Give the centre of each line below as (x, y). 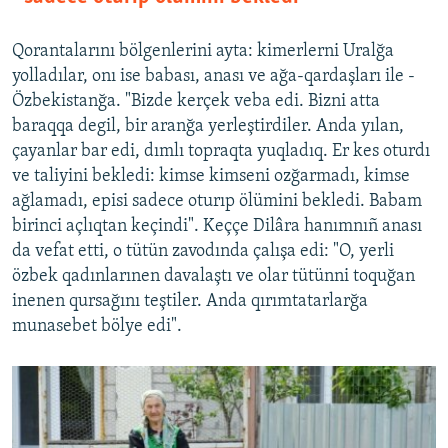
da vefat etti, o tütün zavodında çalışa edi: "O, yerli (203, 252)
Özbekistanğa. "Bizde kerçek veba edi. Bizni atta (196, 102)
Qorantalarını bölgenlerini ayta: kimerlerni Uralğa (203, 52)
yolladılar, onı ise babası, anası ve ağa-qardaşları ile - (213, 77)
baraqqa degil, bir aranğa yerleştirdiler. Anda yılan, (208, 127)
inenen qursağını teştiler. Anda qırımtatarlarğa (190, 302)
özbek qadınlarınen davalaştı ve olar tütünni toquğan (213, 277)
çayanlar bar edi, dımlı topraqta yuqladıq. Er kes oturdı (221, 152)
